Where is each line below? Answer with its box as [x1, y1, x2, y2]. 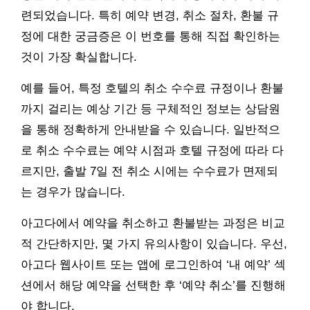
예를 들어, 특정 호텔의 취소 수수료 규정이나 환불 [21, 82, 284, 95]
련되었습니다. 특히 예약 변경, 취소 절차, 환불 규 [21, 9, 279, 23]
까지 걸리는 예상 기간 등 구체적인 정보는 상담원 [21, 102, 280, 116]
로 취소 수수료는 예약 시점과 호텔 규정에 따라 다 [21, 144, 284, 158]
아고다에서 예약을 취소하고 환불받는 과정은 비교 [21, 217, 285, 230]
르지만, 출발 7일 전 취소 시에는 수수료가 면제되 [21, 165, 278, 179]
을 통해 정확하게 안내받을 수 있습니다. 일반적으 [21, 123, 280, 137]
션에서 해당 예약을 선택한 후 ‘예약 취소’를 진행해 [21, 279, 286, 293]
